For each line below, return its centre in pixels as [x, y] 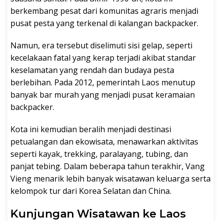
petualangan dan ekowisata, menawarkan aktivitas [104, 142]
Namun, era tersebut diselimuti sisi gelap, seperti [101, 46]
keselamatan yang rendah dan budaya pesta [92, 70]
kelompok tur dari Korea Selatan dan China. [91, 191]
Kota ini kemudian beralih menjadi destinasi [91, 129]
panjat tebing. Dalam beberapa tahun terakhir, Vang [108, 166]
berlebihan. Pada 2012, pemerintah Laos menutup [103, 83]
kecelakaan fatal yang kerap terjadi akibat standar [103, 58]
